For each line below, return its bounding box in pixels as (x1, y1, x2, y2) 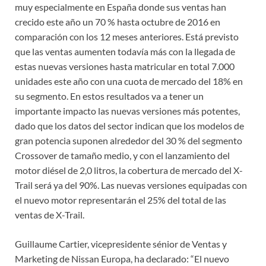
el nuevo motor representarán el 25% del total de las (15, 194, 226, 206)
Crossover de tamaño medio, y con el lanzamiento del (15, 150, 230, 161)
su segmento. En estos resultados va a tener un (15, 90, 204, 102)
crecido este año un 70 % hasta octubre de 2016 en (15, 16, 220, 28)
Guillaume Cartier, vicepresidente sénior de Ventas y (15, 238, 227, 250)
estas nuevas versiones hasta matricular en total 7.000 (15, 61, 235, 72)
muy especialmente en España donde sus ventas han (15, 1, 226, 13)
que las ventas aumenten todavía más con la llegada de (15, 46, 235, 58)
